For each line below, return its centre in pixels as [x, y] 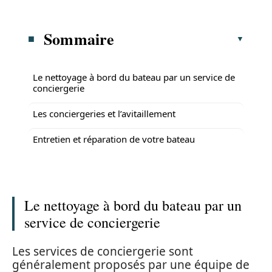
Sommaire [79, 39]
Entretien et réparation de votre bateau [114, 139]
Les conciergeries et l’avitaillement [104, 113]
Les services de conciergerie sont [103, 251]
